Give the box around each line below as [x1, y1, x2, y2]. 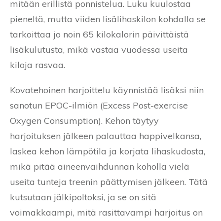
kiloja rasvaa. [10, 59, 65, 71]
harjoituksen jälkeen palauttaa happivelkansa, [10, 130, 201, 142]
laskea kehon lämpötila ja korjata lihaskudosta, [10, 145, 205, 157]
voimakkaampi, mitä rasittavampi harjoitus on [10, 206, 203, 218]
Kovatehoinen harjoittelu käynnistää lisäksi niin [10, 84, 204, 96]
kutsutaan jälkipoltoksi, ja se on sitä [10, 191, 156, 203]
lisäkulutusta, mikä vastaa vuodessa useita [10, 43, 188, 55]
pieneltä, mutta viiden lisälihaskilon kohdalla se [10, 13, 206, 25]
